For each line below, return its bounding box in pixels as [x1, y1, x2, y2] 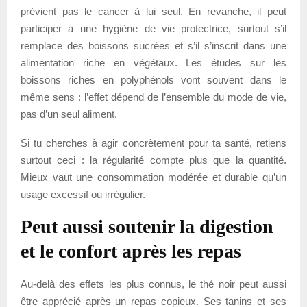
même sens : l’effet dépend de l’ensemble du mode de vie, [21, 90, 286, 103]
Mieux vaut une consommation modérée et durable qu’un [21, 171, 286, 183]
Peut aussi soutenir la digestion [21, 215, 273, 237]
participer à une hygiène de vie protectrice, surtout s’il [21, 22, 286, 34]
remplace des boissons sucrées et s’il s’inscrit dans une [21, 39, 286, 51]
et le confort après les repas [21, 240, 241, 262]
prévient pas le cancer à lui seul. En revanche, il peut [21, 5, 286, 17]
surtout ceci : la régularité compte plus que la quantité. [21, 153, 286, 166]
